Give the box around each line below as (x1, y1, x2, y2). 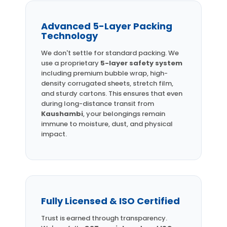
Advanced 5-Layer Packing (41, 19, 172, 32)
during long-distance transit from (41, 98, 154, 108)
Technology (41, 29, 98, 42)
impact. (41, 129, 67, 139)
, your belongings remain (83, 108, 165, 119)
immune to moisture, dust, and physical (41, 119, 173, 129)
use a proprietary (41, 58, 100, 68)
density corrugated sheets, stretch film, (41, 78, 173, 88)
